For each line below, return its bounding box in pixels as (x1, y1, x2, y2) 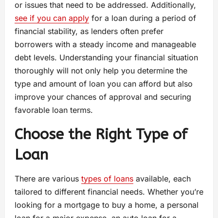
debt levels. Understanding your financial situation (15, 53, 198, 63)
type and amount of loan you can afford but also (15, 79, 193, 89)
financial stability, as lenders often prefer (15, 26, 163, 36)
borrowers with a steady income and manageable (15, 39, 196, 50)
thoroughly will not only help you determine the (15, 66, 187, 76)
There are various (15, 174, 81, 184)
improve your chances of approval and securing (15, 92, 191, 102)
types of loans (81, 174, 133, 184)
